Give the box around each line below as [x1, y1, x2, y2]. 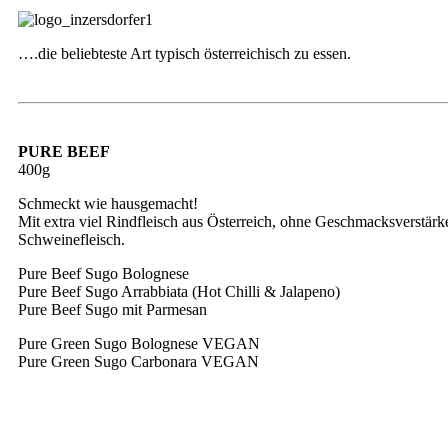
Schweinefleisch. [18, 231, 125, 248]
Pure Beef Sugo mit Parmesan [18, 301, 207, 318]
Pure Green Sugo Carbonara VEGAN [18, 353, 259, 370]
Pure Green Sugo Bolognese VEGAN [18, 335, 260, 352]
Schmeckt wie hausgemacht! [18, 195, 198, 212]
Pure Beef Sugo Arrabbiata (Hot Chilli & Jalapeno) [18, 283, 340, 300]
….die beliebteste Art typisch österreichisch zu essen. [18, 45, 351, 62]
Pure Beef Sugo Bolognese [18, 265, 189, 282]
